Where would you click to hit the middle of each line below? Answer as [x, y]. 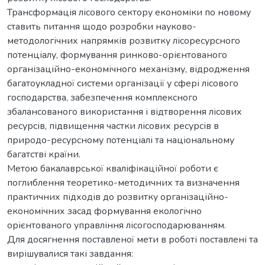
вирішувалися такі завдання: [70, 253]
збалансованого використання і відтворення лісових [125, 112]
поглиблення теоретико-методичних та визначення [123, 182]
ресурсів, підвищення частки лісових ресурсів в [113, 126]
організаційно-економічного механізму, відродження [128, 69]
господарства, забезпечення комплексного [102, 97]
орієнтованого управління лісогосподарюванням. [117, 225]
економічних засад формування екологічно [104, 211]
